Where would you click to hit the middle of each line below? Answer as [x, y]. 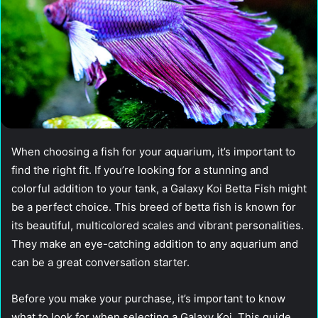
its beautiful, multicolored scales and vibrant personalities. [158, 226]
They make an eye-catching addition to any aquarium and [155, 244]
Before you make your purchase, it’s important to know [148, 299]
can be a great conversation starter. [100, 263]
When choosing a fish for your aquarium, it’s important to [153, 152]
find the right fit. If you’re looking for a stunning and [140, 170]
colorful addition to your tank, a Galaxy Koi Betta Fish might [159, 189]
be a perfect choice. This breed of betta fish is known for [154, 207]
